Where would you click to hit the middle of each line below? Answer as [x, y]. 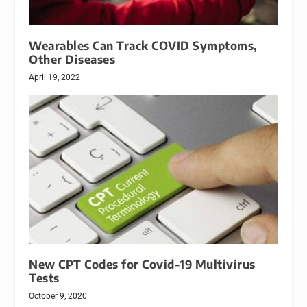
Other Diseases [72, 59]
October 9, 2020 [58, 296]
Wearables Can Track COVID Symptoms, [143, 45]
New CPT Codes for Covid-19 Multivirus [142, 265]
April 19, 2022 [55, 77]
